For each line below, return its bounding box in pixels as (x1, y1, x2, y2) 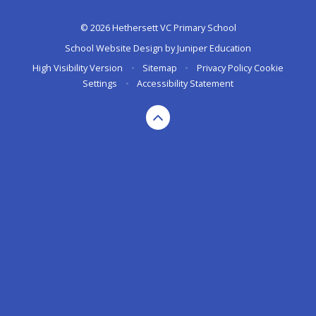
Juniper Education (177, 41, 251, 54)
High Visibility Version (32, 61, 123, 75)
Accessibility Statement (136, 77, 233, 90)
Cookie (253, 61, 284, 75)
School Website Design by (65, 41, 177, 54)
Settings (83, 77, 118, 90)
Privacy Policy (196, 61, 252, 75)
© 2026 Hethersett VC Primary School (80, 21, 236, 35)
